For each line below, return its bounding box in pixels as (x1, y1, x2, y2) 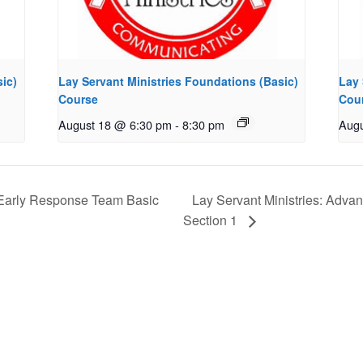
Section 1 (183, 211, 241, 230)
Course (58, 90, 98, 107)
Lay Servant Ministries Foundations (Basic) (58, 72, 298, 89)
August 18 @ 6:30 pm (58, 115, 172, 133)
